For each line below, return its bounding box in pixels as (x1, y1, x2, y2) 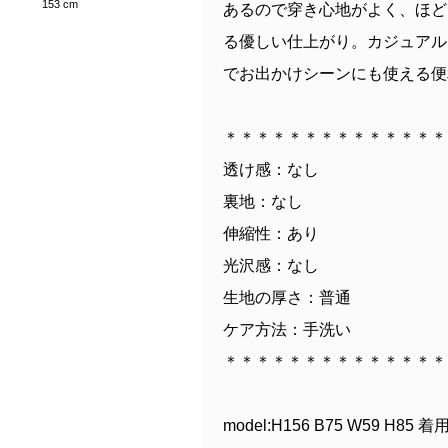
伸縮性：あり (223, 224, 319, 242)
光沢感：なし (223, 256, 319, 274)
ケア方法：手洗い (223, 320, 351, 338)
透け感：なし (223, 160, 319, 178)
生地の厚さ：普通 (223, 288, 351, 306)
